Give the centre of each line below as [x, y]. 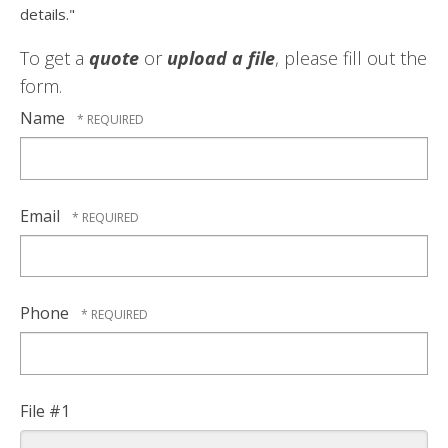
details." [47, 14]
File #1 [45, 410]
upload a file [221, 58]
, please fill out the [351, 58]
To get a [54, 58]
